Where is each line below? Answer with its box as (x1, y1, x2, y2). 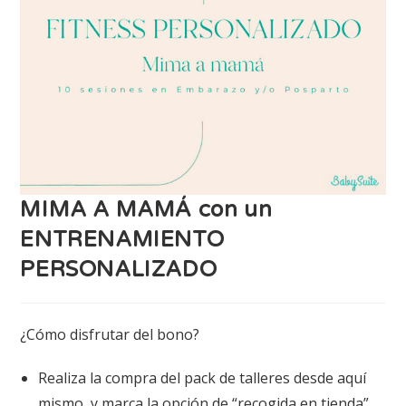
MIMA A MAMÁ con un (20, 196, 273, 223)
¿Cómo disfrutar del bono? (20, 324, 200, 344)
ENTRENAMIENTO (20, 226, 225, 253)
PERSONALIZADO (20, 256, 217, 283)
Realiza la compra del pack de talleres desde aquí (38, 367, 367, 388)
